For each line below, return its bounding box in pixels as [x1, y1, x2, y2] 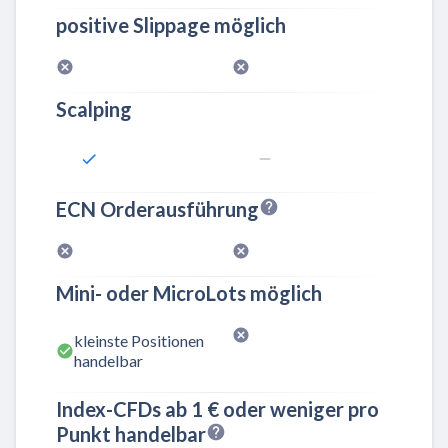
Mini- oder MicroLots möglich [56, 280, 322, 305]
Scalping [56, 96, 132, 121]
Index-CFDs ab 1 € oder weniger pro [56, 397, 379, 422]
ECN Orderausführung [56, 196, 259, 221]
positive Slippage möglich [56, 12, 286, 37]
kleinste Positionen [74, 330, 204, 350]
